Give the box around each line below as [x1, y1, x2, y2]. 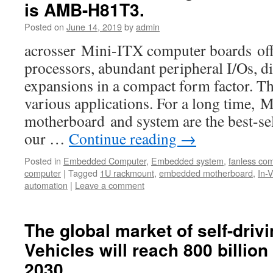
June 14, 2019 [66, 20, 122, 33]
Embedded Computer [63, 154, 146, 167]
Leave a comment [75, 179, 144, 191]
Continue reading [69, 128, 180, 149]
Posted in [24, 154, 61, 167]
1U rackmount [100, 166, 154, 179]
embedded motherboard [159, 166, 253, 179]
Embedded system [151, 154, 224, 167]
